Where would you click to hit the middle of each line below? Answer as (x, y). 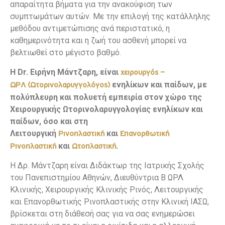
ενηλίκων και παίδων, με (158, 84)
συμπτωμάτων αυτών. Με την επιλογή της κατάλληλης (110, 17)
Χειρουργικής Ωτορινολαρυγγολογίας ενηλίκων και (106, 109)
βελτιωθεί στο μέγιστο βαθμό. (66, 53)
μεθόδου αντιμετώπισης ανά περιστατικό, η (90, 29)
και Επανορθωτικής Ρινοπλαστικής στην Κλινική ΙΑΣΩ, (109, 202)
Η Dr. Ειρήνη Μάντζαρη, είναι (65, 72)
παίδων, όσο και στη (49, 121)
